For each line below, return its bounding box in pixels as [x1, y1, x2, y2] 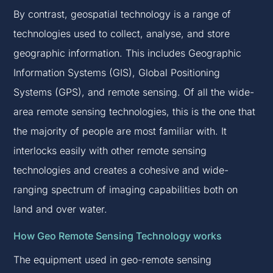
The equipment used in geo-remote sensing [13, 253, 212, 266]
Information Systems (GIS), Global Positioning [13, 66, 221, 79]
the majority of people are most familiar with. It [13, 125, 227, 138]
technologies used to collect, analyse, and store [13, 27, 230, 40]
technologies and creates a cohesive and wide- [13, 164, 229, 177]
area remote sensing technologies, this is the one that [13, 105, 256, 118]
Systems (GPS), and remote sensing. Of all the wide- [13, 86, 255, 99]
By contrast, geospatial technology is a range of [13, 8, 232, 21]
